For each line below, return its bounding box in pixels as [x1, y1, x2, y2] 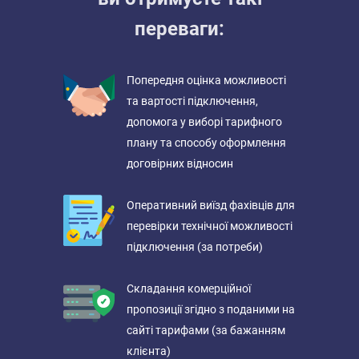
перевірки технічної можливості [127, 220, 292, 232]
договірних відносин [127, 157, 233, 170]
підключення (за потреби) [127, 240, 263, 253]
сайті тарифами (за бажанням [127, 324, 285, 337]
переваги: [135, 18, 224, 40]
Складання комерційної [127, 282, 251, 295]
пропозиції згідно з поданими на [127, 303, 295, 316]
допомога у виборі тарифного [127, 115, 282, 128]
